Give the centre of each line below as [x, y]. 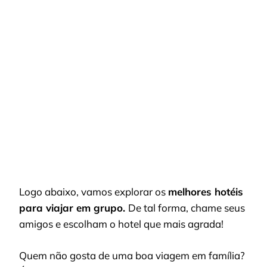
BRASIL [112, 97]
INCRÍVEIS [117, 77]
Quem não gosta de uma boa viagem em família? [132, 255]
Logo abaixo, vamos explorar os [94, 192]
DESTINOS [116, 66]
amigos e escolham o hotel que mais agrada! [121, 224]
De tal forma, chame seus [187, 208]
